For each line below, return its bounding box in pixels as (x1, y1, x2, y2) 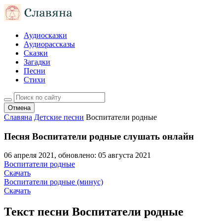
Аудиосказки (24, 31, 67, 39)
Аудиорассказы (24, 40, 75, 48)
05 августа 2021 (98, 151, 151, 160)
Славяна (4, 113, 32, 121)
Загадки (24, 58, 50, 66)
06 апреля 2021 (4, 151, 54, 160)
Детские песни (34, 113, 84, 121)
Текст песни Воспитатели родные (4, 205, 184, 219)
